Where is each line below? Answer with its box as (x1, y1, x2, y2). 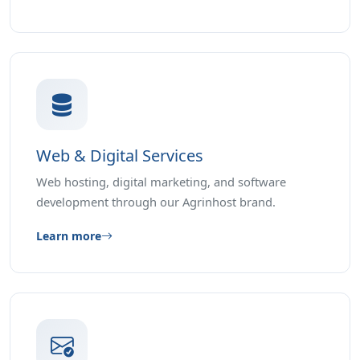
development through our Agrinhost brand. (36, 194, 276, 211)
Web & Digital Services (36, 145, 203, 167)
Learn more (36, 228, 101, 244)
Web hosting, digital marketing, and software (36, 174, 286, 190)
